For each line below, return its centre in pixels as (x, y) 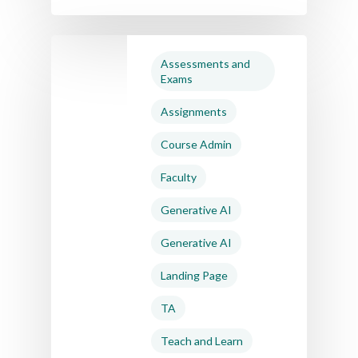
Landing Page (194, 275)
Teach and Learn (202, 341)
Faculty (179, 177)
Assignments (194, 111)
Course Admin (196, 144)
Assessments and (205, 64)
